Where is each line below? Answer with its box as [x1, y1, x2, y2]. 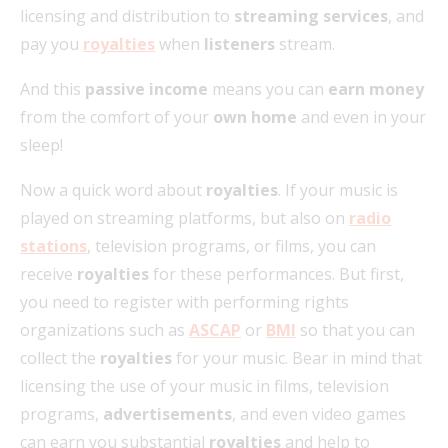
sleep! [20, 133, 63, 156]
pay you [20, 32, 83, 55]
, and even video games [232, 402, 406, 425]
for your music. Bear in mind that [172, 346, 422, 369]
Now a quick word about [20, 178, 206, 201]
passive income [85, 77, 208, 100]
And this [20, 77, 85, 100]
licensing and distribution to [20, 4, 234, 27]
